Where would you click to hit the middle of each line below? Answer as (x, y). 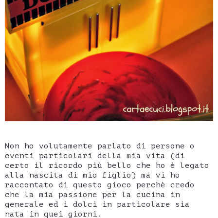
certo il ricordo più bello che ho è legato (107, 166)
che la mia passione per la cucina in (92, 195)
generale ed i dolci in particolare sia (97, 205)
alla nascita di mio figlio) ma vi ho (92, 175)
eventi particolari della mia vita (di (95, 156)
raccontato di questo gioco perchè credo (100, 185)
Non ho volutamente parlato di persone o (100, 146)
